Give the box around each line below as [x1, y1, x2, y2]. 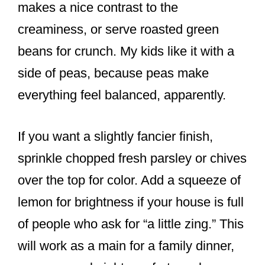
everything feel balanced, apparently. [18, 88, 226, 103]
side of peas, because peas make [18, 66, 209, 81]
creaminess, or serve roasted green [18, 22, 219, 37]
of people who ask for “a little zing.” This [18, 216, 244, 232]
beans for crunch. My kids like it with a [18, 44, 234, 59]
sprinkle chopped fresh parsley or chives [18, 151, 247, 166]
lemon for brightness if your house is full [18, 195, 244, 210]
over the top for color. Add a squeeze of [18, 173, 241, 188]
